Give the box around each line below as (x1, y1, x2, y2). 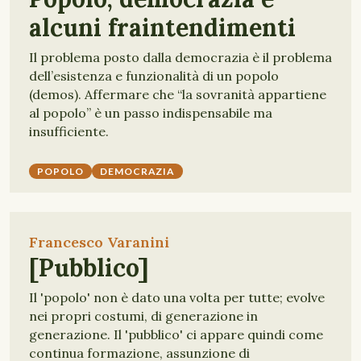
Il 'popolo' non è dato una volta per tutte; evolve (29, 289, 325, 305)
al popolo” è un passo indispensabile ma (29, 105, 272, 121)
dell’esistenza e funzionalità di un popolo (29, 68, 279, 84)
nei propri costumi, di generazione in (29, 308, 258, 324)
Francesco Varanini (29, 233, 169, 251)
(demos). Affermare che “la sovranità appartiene (29, 86, 326, 102)
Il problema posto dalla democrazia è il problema (29, 49, 332, 65)
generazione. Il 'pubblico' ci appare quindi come (29, 326, 323, 342)
